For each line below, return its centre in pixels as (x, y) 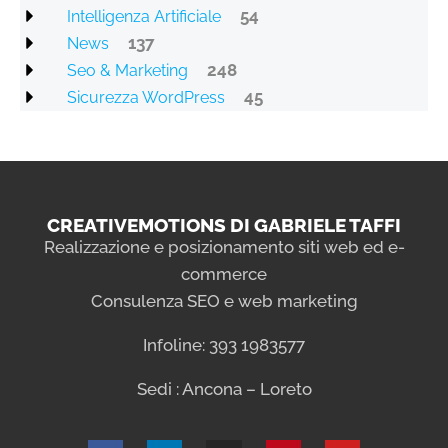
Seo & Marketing (127, 70)
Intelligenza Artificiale (144, 16)
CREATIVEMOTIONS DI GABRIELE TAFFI (224, 224)
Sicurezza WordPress (146, 97)
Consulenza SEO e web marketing (224, 300)
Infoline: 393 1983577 (224, 344)
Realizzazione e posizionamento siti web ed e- (224, 246)
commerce (224, 273)
